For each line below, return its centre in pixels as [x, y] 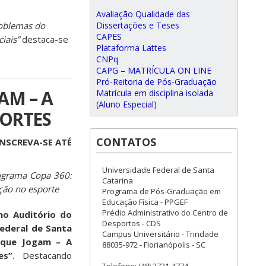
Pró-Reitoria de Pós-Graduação [156, 82]
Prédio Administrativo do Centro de [165, 213]
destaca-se [44, 39]
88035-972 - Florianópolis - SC [154, 245]
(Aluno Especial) [126, 104]
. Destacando [42, 255]
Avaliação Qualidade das [143, 14]
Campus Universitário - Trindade [160, 234]
